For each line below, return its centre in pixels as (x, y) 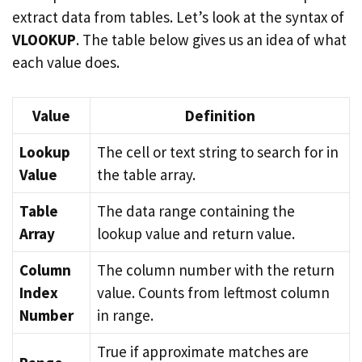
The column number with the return (216, 269)
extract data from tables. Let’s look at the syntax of (178, 17)
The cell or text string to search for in (218, 152)
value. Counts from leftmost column (213, 292)
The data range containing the (196, 210)
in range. (125, 315)
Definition (220, 115)
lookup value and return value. (196, 233)
